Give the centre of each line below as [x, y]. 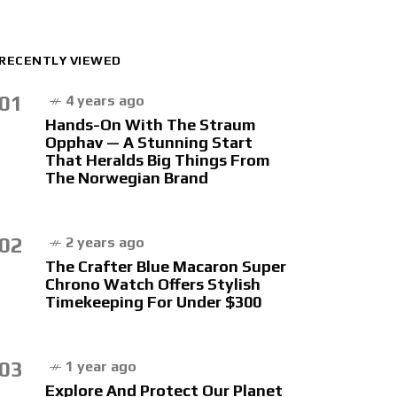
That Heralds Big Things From [158, 160]
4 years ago [105, 101]
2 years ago [105, 242]
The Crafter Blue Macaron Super [166, 266]
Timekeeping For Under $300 [153, 302]
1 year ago [101, 366]
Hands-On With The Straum [151, 125]
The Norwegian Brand [127, 178]
